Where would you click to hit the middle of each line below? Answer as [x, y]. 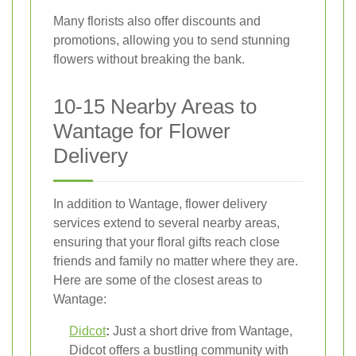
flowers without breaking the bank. [149, 59]
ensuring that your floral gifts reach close [166, 242]
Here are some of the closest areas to [158, 280]
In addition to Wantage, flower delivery [160, 203]
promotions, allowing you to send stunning [172, 40]
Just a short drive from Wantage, [201, 331]
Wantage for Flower [142, 131]
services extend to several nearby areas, [166, 222]
